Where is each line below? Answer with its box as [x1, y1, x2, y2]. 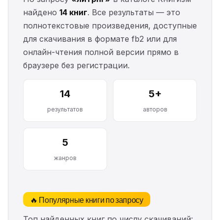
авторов [142, 106, 167, 113]
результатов [47, 106, 83, 113]
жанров [54, 154, 77, 162]
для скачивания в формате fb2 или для [23, 34, 177, 44]
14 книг [59, 7, 87, 17]
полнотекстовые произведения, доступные [23, 21, 197, 30]
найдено [23, 7, 59, 17]
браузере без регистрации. [23, 60, 130, 70]
